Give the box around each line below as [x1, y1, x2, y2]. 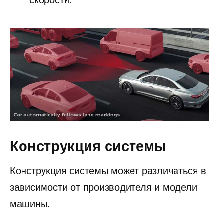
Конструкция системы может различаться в [10, 165, 206, 176]
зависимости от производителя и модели [10, 181, 197, 193]
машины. [10, 198, 50, 209]
